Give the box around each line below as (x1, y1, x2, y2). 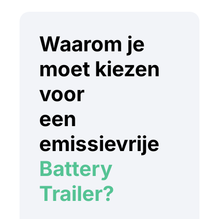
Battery (39, 156, 112, 181)
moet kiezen (39, 56, 160, 82)
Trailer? (39, 181, 114, 206)
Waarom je (39, 31, 145, 57)
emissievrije (39, 131, 159, 156)
